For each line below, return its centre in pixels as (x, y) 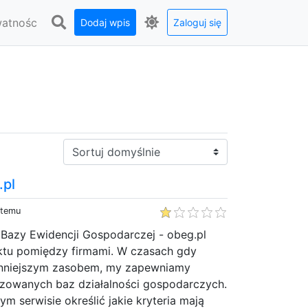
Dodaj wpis (105, 22)
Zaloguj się (197, 22)
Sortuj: (80, 146)
